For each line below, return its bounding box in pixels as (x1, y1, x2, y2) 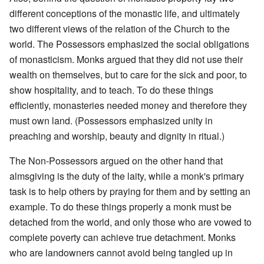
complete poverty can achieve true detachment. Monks (9, 230, 236, 244)
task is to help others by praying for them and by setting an (9, 184, 250, 198)
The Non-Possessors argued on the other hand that (9, 153, 223, 167)
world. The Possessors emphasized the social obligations (9, 37, 249, 51)
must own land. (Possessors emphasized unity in (9, 113, 213, 127)
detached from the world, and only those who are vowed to (9, 214, 252, 229)
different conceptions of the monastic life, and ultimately (9, 6, 240, 20)
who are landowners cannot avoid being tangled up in (9, 245, 233, 259)
